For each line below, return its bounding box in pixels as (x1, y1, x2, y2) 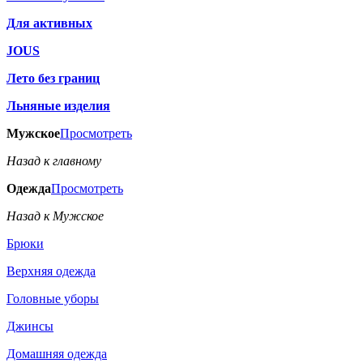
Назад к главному (6, 154, 101, 169)
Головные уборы (6, 292, 99, 306)
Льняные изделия (6, 99, 110, 113)
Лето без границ (6, 71, 100, 86)
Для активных (6, 16, 92, 31)
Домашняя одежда (6, 347, 107, 361)
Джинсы (6, 319, 53, 334)
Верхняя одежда (6, 264, 96, 279)
